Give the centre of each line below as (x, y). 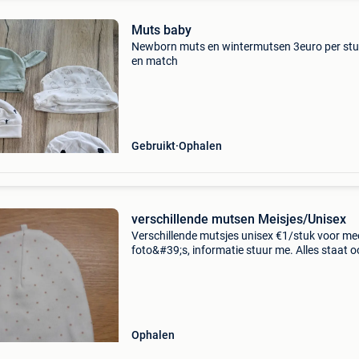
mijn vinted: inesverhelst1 (193, 264)
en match (154, 61)
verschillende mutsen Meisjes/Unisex (238, 219)
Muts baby (161, 30)
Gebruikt (153, 146)
